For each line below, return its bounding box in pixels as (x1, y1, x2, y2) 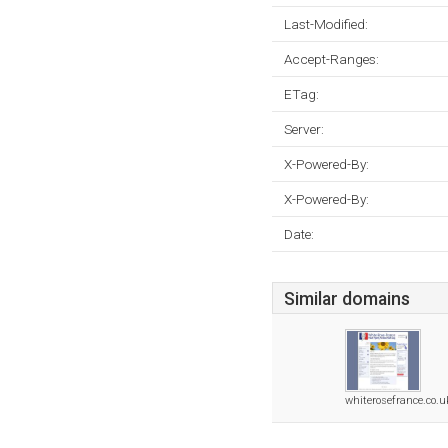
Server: (284, 121, 324, 137)
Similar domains (284, 289, 410, 309)
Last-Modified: (284, 16, 368, 32)
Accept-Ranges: (284, 51, 379, 67)
